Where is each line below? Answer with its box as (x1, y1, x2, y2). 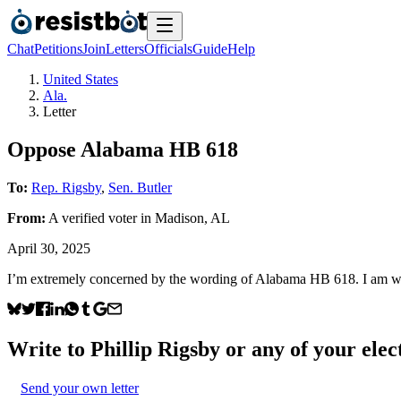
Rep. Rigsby (31, 179, 101, 195)
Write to (7, 337, 90, 361)
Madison (155, 209, 204, 226)
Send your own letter (21, 380, 139, 396)
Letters (106, 41, 144, 56)
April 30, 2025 (7, 240, 90, 256)
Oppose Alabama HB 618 (7, 137, 238, 161)
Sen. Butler (108, 179, 172, 195)
